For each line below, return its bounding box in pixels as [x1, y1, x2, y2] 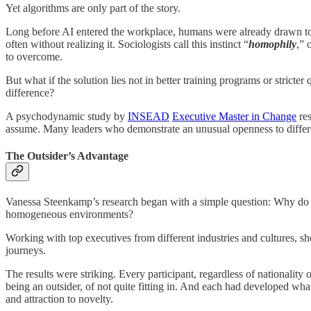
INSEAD [128, 110, 169, 122]
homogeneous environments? [6, 208, 133, 221]
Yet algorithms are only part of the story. [6, 1, 180, 14]
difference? [6, 86, 54, 99]
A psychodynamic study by [6, 110, 128, 122]
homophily [249, 37, 296, 50]
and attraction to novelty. [6, 293, 113, 305]
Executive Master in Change [172, 110, 296, 122]
